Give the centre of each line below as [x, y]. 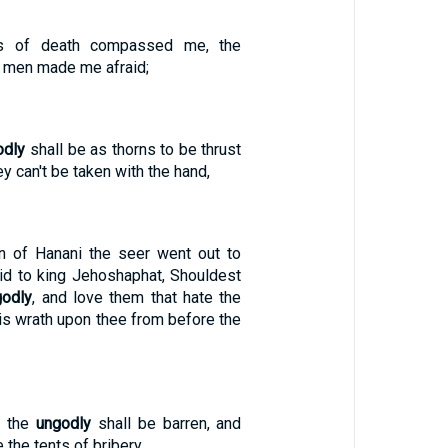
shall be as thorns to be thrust [133, 149]
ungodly [63, 423]
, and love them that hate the [137, 297]
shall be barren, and [166, 423]
